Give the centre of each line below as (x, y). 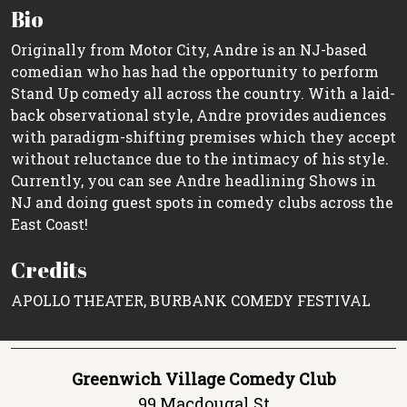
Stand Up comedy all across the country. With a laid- (203, 93)
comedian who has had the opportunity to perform (195, 71)
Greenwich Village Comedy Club (203, 378)
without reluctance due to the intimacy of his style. (200, 158)
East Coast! (50, 223)
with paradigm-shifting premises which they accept (203, 136)
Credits (49, 269)
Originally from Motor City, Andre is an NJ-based (189, 49)
